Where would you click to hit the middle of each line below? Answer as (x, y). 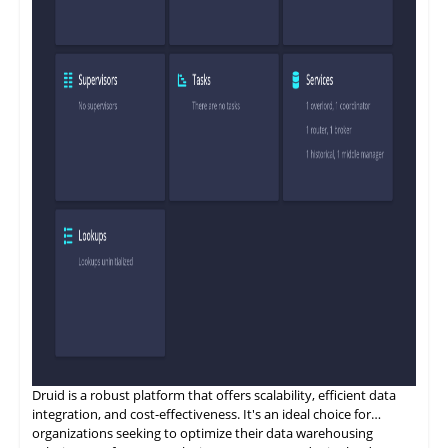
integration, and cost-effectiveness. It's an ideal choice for (201, 414)
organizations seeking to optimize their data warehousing (202, 433)
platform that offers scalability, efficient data (263, 395)
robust (110, 395)
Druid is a (61, 395)
